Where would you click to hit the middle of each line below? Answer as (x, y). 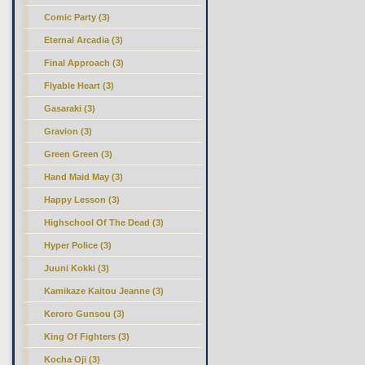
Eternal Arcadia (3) (84, 40)
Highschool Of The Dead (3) (104, 222)
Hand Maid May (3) (84, 177)
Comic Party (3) (77, 17)
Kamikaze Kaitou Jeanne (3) (104, 291)
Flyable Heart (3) (79, 86)
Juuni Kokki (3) (77, 268)
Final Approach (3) (84, 63)
